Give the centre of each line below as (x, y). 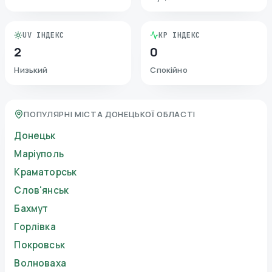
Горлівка (35, 227)
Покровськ (39, 245)
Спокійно (169, 70)
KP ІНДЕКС (179, 36)
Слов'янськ (41, 191)
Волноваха (40, 263)
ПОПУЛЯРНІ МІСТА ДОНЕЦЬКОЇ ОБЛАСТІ (110, 114)
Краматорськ (46, 172)
